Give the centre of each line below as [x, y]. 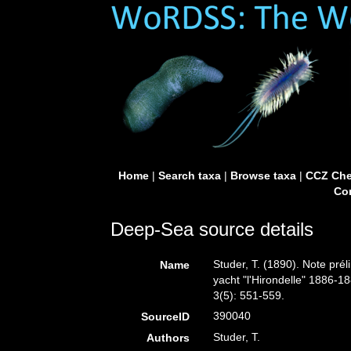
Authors [168, 338]
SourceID [166, 317]
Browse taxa [263, 175]
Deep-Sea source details [212, 229]
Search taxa [189, 175]
